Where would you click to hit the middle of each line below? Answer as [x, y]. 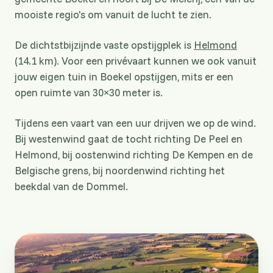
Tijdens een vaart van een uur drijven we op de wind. [135, 123]
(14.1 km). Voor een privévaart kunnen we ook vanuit [136, 61]
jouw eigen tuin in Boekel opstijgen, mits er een [124, 77]
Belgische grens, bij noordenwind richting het [120, 171]
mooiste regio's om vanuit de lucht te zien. [113, 15]
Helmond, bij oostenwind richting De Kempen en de [134, 155]
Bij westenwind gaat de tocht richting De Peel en [129, 139]
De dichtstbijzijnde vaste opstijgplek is [104, 45]
